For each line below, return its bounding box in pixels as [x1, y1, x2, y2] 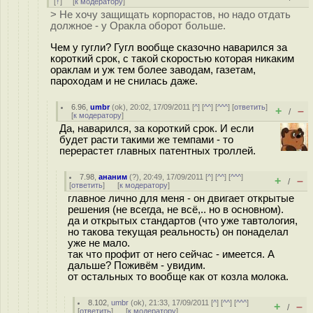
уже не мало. [68, 238, 130, 249]
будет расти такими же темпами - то [59, 134, 233, 145]
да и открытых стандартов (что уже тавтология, [68, 215, 298, 226]
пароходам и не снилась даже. [50, 75, 198, 87]
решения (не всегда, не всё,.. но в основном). [68, 204, 284, 215]
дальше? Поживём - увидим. [68, 260, 205, 271]
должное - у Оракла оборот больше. [50, 20, 226, 31]
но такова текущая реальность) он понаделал [68, 226, 289, 238]
